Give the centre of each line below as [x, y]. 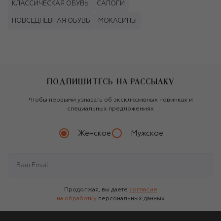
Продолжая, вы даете [96, 190]
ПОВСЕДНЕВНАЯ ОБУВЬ [51, 21]
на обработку [76, 199]
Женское [94, 133]
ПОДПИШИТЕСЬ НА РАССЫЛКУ [110, 82]
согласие [143, 190]
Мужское [147, 133]
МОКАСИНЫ [117, 21]
